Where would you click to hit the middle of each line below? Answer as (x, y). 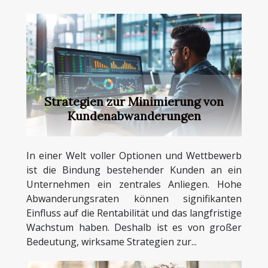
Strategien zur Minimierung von (134, 102)
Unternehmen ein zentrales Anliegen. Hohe (134, 185)
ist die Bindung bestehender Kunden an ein (134, 170)
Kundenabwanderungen (134, 116)
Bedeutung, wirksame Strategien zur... (112, 242)
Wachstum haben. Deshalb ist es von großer (134, 228)
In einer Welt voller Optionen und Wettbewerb (134, 156)
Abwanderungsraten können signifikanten (134, 199)
